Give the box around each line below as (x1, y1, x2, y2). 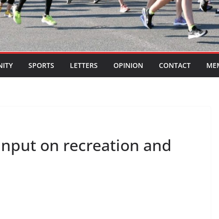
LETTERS (70, 61, 98, 70)
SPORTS (28, 61, 54, 70)
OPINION (113, 61, 143, 70)
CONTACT (159, 61, 191, 70)
